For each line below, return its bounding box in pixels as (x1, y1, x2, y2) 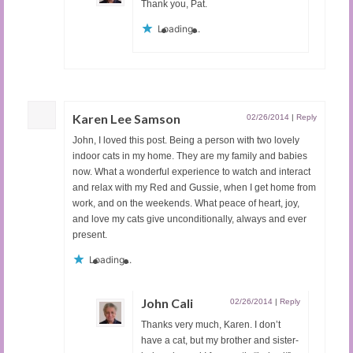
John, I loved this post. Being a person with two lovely (72, 135, 299, 147)
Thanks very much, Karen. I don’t (141, 319, 281, 331)
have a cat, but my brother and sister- (141, 335, 299, 347)
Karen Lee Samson (72, 111, 180, 127)
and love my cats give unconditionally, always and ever (72, 214, 307, 225)
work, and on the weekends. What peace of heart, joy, (72, 198, 299, 210)
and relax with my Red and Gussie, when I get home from (72, 182, 316, 194)
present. (72, 229, 107, 241)
